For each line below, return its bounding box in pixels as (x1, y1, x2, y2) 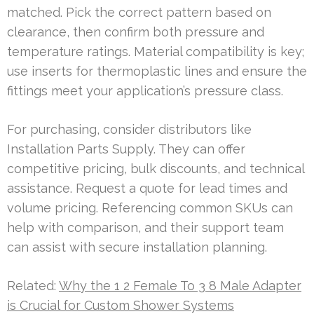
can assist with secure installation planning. (7, 239, 267, 254)
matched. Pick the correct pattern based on (7, 4, 271, 20)
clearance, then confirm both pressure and (7, 24, 264, 39)
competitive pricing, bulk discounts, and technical (7, 161, 304, 176)
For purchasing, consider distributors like (7, 121, 252, 137)
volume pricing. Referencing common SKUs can (7, 200, 293, 215)
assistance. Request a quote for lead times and (7, 180, 287, 196)
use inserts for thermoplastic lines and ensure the (7, 63, 307, 78)
